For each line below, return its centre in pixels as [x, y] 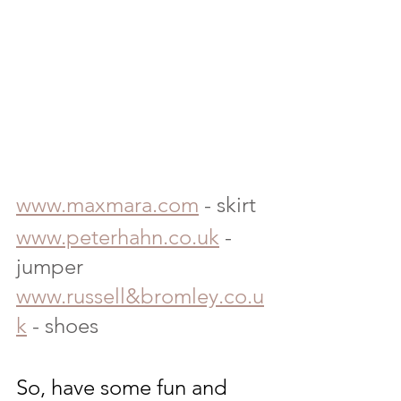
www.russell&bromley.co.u [140, 296]
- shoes [63, 325]
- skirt [227, 205]
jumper [50, 266]
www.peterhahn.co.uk [118, 237]
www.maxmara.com [107, 205]
